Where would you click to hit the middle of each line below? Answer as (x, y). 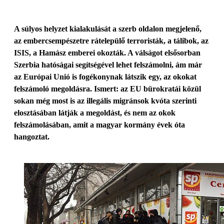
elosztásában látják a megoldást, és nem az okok (95, 113)
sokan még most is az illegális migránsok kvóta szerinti (105, 101)
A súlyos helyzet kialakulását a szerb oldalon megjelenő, (108, 29)
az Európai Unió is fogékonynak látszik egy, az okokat (105, 77)
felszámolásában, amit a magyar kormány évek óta (99, 125)
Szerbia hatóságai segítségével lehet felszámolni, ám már (108, 65)
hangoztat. (32, 137)
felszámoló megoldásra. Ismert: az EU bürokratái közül (107, 89)
